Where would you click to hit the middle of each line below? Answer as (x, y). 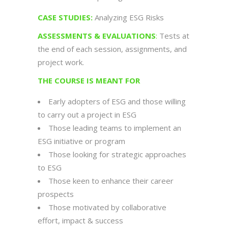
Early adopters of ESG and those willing (117, 102)
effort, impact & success (80, 221)
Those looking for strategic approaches (117, 154)
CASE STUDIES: (65, 18)
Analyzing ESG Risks (128, 18)
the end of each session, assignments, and (112, 49)
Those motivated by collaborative (107, 207)
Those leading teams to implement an (115, 128)
